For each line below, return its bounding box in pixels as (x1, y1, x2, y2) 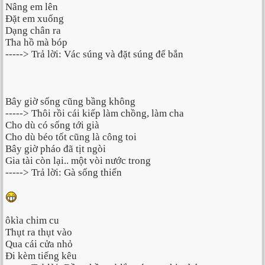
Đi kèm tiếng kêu (5, 250, 77, 262)
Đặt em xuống (5, 13, 64, 25)
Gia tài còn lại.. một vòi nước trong (5, 155, 151, 167)
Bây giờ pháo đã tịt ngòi (5, 143, 106, 155)
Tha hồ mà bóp (5, 37, 67, 49)
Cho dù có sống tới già (5, 119, 99, 131)
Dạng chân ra (5, 25, 61, 37)
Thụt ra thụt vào (5, 227, 72, 238)
